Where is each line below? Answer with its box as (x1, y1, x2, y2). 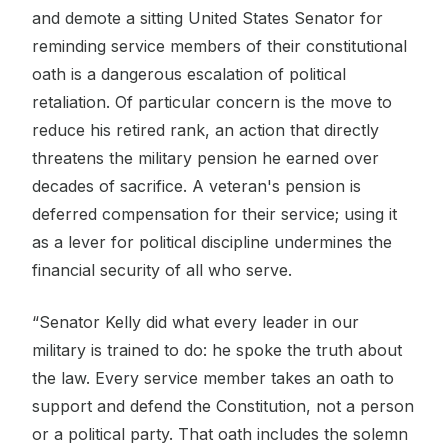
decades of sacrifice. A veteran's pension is (32, 175, 361, 196)
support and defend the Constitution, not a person (32, 395, 414, 416)
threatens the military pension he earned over (32, 147, 379, 168)
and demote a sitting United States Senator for (32, 7, 383, 28)
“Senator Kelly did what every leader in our (32, 311, 359, 332)
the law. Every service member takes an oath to (32, 367, 394, 388)
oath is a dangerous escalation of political (32, 63, 346, 84)
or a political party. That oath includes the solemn (32, 423, 408, 444)
